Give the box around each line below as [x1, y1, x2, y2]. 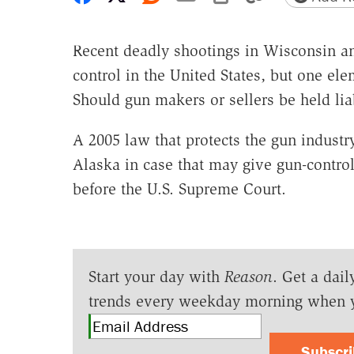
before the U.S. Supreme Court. [72, 179, 286, 199]
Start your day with [88, 267, 224, 287]
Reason [224, 267, 273, 287]
